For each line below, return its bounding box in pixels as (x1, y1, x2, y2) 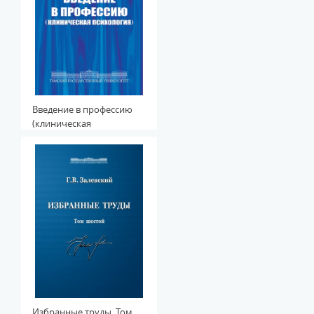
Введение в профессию (32, 103, 132, 116)
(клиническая (32, 117, 91, 130)
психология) (32, 131, 86, 144)
